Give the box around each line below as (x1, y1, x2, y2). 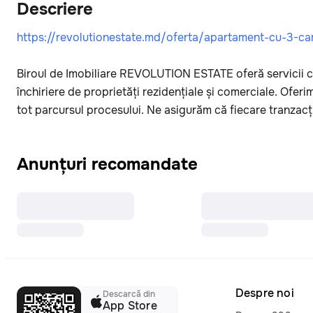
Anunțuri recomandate (17, 153, 198, 175)
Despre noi (235, 286, 294, 300)
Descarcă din (103, 289, 155, 300)
